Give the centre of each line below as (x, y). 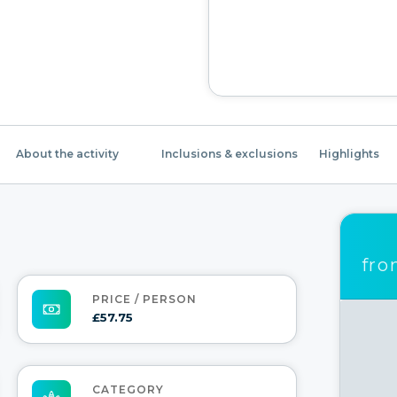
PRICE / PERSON (144, 300)
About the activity (67, 154)
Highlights (349, 154)
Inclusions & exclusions (230, 154)
